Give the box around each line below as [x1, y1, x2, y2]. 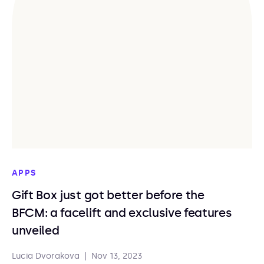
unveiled [12, 223, 60, 237]
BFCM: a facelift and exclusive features [12, 206, 232, 220]
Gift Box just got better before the [12, 188, 204, 202]
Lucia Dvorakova [12, 251, 80, 261]
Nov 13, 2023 [91, 251, 143, 261]
